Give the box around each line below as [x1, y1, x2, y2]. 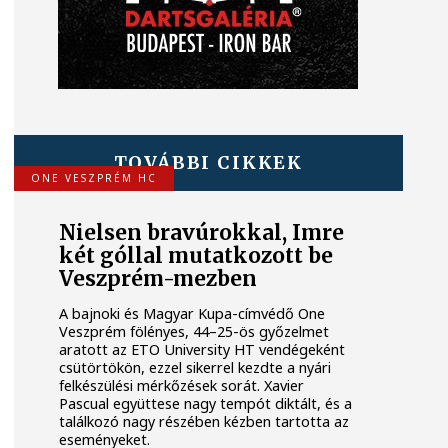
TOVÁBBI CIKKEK [113, 150, 303, 174]
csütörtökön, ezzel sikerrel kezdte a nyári [59, 357, 332, 377]
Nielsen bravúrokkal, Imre [59, 220, 345, 247]
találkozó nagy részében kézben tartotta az [59, 411, 350, 431]
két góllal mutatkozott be [59, 243, 334, 270]
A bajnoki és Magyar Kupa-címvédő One [59, 303, 326, 323]
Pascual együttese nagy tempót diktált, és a [59, 393, 353, 413]
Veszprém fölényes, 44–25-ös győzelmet [59, 321, 330, 341]
